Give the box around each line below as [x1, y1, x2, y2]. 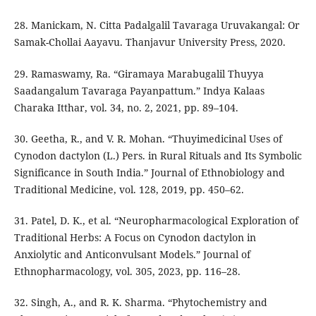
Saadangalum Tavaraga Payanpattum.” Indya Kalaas [13, 83, 265, 97]
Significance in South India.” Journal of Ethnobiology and [13, 165, 285, 179]
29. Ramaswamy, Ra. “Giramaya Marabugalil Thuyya [13, 66, 264, 80]
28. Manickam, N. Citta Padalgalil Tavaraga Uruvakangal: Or [13, 18, 300, 32]
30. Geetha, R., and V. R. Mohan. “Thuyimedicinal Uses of [13, 131, 282, 145]
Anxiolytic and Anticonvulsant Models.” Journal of [13, 247, 250, 261]
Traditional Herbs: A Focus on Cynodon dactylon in [13, 230, 256, 244]
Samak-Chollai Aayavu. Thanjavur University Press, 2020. [13, 35, 286, 49]
